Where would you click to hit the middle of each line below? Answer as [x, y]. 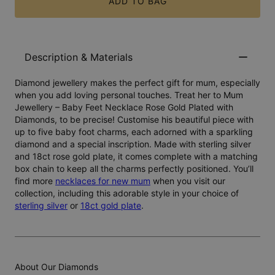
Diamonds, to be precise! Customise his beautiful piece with [134, 120]
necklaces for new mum [103, 181]
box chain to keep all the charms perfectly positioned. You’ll [134, 169]
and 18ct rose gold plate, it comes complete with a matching [136, 157]
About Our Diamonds [56, 266]
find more [35, 181]
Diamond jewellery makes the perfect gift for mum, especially [137, 83]
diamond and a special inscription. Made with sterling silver [133, 144]
